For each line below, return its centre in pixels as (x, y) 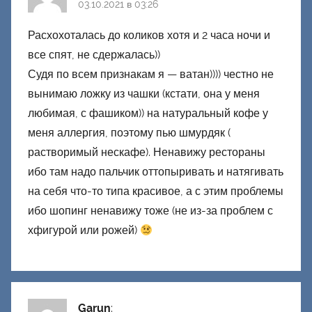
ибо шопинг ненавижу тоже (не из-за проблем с (150, 211)
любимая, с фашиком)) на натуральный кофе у (148, 114)
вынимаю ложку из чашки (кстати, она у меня (144, 94)
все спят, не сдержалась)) (94, 55)
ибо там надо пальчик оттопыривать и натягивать (156, 172)
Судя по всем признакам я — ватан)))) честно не (151, 75)
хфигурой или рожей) (84, 231)
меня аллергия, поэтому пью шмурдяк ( (129, 133)
